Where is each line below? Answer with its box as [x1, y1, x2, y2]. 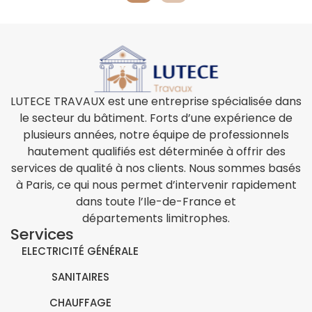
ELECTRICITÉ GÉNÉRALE [22, 244, 139, 258]
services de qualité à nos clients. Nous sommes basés [11, 160, 301, 176]
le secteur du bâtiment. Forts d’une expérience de [19, 110, 292, 126]
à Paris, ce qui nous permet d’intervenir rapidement [15, 177, 297, 193]
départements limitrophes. [82, 210, 230, 226]
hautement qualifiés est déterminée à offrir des [26, 143, 286, 159]
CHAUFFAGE [49, 295, 111, 310]
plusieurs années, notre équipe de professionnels [23, 127, 289, 143]
